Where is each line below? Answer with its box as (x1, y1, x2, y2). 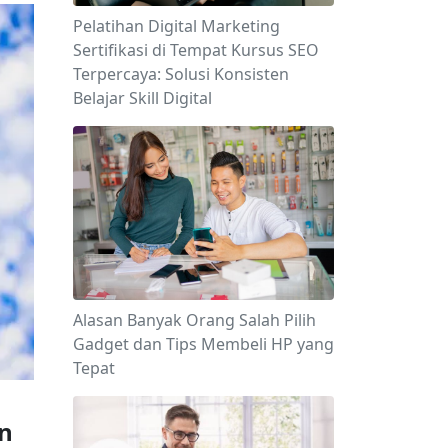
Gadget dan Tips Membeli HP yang (73, 333, 334, 356)
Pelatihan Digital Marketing (73, 15, 280, 37)
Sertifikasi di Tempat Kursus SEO (73, 39, 319, 61)
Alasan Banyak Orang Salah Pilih (73, 309, 316, 332)
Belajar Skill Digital (73, 87, 212, 109)
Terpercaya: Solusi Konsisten (73, 63, 289, 85)
